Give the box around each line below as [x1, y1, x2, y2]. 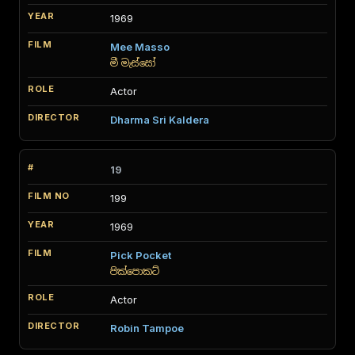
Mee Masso [110, 40, 170, 53]
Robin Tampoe [110, 322, 184, 334]
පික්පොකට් [110, 265, 159, 277]
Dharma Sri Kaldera [110, 113, 209, 126]
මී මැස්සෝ [110, 57, 156, 69]
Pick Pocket [110, 249, 171, 261]
